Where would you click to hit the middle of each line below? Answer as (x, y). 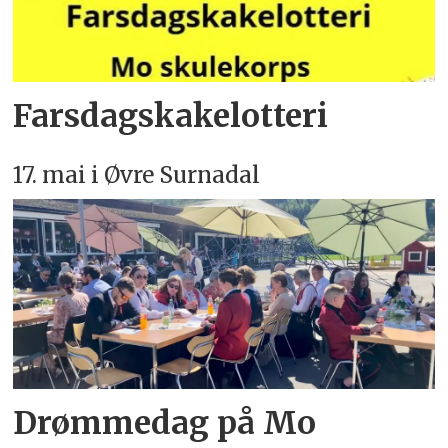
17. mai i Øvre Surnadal (137, 175)
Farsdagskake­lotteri (171, 116)
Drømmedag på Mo (165, 423)
